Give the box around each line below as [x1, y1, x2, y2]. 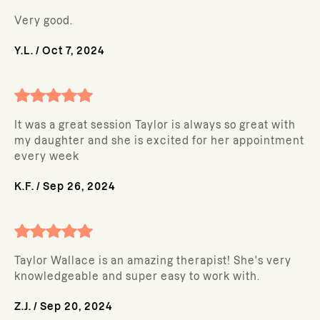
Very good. [14, 15, 73, 26]
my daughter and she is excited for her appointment [14, 135, 304, 146]
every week [14, 151, 79, 162]
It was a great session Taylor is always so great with [14, 119, 296, 131]
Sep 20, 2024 [40, 301, 113, 312]
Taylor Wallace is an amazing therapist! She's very [14, 255, 291, 266]
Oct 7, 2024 [42, 45, 105, 56]
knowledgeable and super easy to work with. [14, 271, 260, 282]
